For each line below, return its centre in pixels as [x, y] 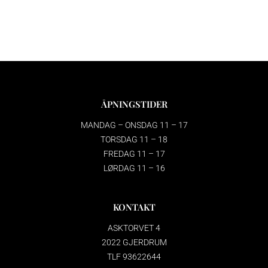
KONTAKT [134, 207]
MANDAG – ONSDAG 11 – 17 [134, 125]
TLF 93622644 [134, 256]
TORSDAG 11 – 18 [134, 139]
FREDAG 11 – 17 [134, 153]
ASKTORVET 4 [134, 228]
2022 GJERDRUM [134, 242]
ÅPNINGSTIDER [134, 104]
